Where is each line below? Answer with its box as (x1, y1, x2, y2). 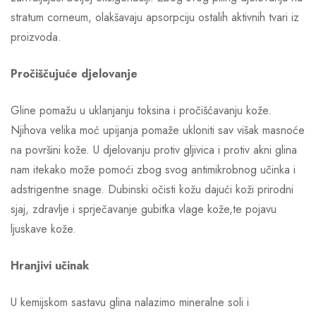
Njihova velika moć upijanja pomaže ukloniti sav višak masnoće (11, 122, 305, 138)
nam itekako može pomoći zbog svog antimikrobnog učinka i (11, 162, 296, 178)
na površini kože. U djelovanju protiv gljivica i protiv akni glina (11, 142, 297, 158)
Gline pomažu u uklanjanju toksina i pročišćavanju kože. (11, 102, 272, 119)
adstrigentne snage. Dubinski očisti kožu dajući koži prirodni (11, 181, 293, 197)
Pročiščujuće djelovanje (11, 66, 138, 82)
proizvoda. (11, 29, 61, 45)
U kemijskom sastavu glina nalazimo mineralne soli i (11, 294, 249, 310)
